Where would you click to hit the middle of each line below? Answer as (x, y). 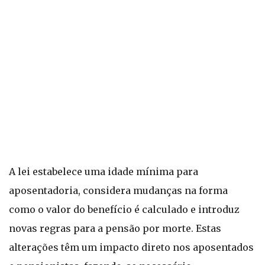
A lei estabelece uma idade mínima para (104, 172)
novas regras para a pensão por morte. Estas (115, 228)
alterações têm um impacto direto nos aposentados (131, 247)
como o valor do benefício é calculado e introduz (124, 209)
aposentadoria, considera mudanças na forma (118, 190)
